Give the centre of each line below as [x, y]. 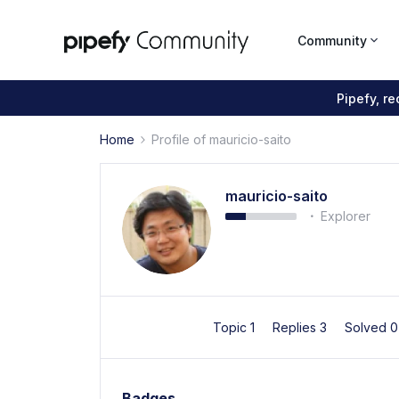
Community [332, 40]
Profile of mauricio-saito [221, 139]
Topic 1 [236, 327]
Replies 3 [301, 327]
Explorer [346, 216]
